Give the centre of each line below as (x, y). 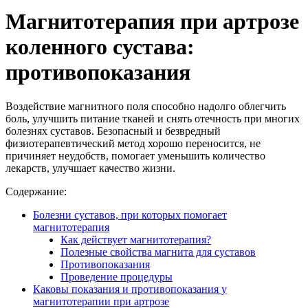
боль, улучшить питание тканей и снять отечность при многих (153, 118)
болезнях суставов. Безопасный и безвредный (113, 131)
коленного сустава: (100, 47)
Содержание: (36, 191)
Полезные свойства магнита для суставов (158, 252)
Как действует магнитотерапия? (136, 239)
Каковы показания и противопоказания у (130, 289)
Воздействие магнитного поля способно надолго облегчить (146, 106)
